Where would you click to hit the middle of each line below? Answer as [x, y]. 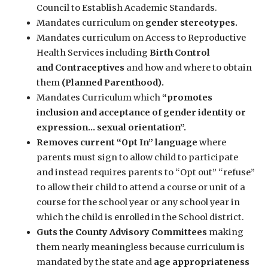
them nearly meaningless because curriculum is [140, 247]
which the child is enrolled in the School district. [140, 217]
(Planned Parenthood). [112, 82]
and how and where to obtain [189, 67]
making [225, 232]
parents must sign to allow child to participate [137, 157]
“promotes [187, 97]
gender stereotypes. [191, 22]
